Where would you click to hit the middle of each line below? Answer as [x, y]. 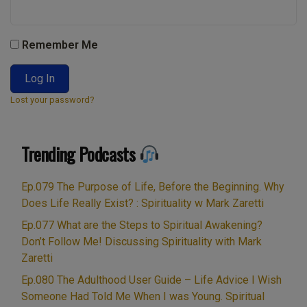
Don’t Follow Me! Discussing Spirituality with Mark [142, 241]
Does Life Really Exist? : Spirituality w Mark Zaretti [143, 203]
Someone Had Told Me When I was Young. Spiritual [143, 296]
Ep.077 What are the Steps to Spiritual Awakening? [142, 225]
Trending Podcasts [80, 153]
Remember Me [59, 45]
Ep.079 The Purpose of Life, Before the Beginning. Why [153, 186]
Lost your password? [52, 100]
